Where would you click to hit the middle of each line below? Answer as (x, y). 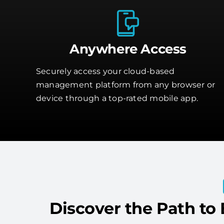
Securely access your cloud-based (105, 71)
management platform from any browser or (125, 85)
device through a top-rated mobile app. (117, 98)
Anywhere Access (128, 49)
